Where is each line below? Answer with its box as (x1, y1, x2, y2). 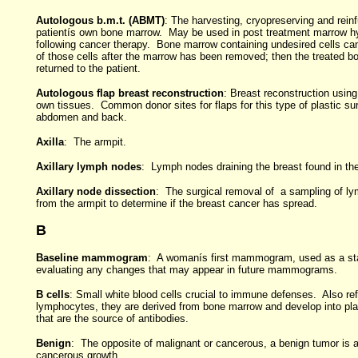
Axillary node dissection (35, 185, 156, 197)
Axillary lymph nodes (35, 161, 141, 173)
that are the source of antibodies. (35, 312, 189, 324)
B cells (35, 288, 70, 300)
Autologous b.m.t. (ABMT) (35, 14, 165, 26)
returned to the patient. (35, 62, 141, 74)
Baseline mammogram (35, 252, 148, 264)
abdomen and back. (35, 111, 127, 123)
